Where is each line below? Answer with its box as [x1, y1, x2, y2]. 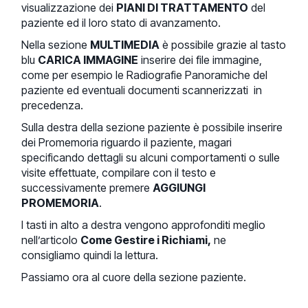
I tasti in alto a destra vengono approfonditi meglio [21, 217, 266, 232]
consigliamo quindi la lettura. [21, 247, 159, 262]
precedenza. [21, 98, 84, 112]
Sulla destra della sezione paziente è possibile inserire [21, 120, 283, 134]
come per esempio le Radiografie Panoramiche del [21, 67, 268, 82]
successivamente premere [21, 180, 153, 195]
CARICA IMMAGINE [38, 52, 139, 67]
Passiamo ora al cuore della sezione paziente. [21, 269, 247, 284]
